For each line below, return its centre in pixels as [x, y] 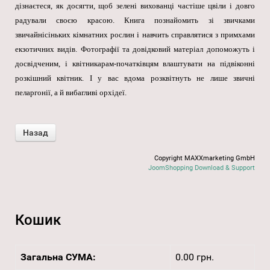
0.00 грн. [195, 257]
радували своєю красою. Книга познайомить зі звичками [135, 20]
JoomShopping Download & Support [202, 168]
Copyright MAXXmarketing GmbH [205, 159]
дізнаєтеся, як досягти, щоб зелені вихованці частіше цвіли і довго [135, 6]
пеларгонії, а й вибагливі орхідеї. [71, 93]
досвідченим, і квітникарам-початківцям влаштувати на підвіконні [135, 64]
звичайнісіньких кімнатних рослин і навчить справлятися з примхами [135, 35]
